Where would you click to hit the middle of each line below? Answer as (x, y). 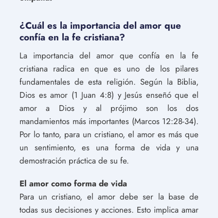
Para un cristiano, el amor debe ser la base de (109, 196)
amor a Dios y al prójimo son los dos (109, 108)
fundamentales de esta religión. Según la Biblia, (109, 82)
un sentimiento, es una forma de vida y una (109, 147)
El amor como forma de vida (73, 183)
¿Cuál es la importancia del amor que (100, 25)
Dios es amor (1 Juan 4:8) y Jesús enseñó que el (109, 95)
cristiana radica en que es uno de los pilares (109, 68)
